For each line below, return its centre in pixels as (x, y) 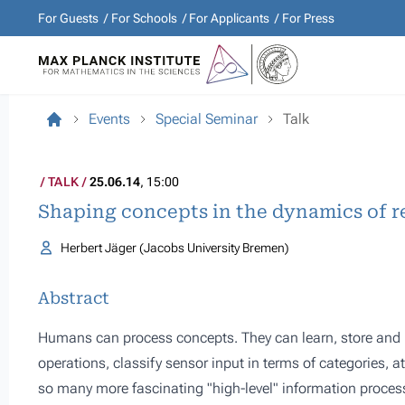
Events (109, 119)
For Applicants (229, 18)
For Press (308, 18)
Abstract (74, 298)
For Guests (68, 18)
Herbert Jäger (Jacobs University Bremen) (174, 248)
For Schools (144, 18)
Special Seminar (207, 119)
